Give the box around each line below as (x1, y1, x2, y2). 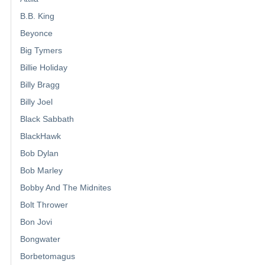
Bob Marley (20, 166, 63, 176)
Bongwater (20, 234, 60, 244)
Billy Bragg (20, 80, 60, 90)
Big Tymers (20, 46, 62, 56)
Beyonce (20, 28, 53, 38)
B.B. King (20, 11, 54, 21)
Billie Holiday (20, 63, 67, 73)
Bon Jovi (20, 217, 52, 227)
